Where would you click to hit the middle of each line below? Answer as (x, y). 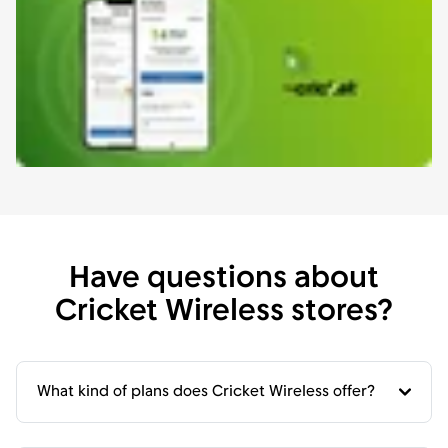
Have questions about (224, 279)
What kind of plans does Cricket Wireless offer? (206, 391)
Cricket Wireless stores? (224, 312)
